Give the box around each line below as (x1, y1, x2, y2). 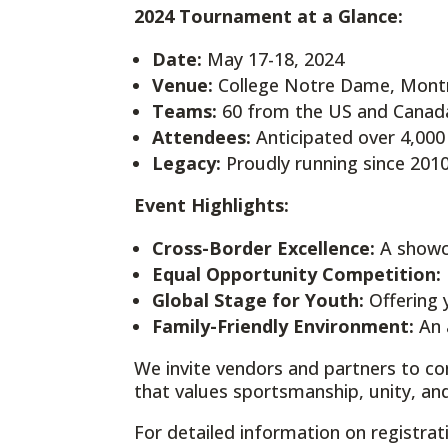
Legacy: (152, 150, 222, 175)
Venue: (152, 72, 214, 97)
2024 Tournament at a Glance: (134, 3, 404, 28)
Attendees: (152, 124, 252, 149)
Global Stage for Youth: (152, 287, 365, 312)
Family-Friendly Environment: (152, 313, 415, 338)
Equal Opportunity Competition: (152, 261, 442, 286)
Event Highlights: (134, 192, 290, 217)
